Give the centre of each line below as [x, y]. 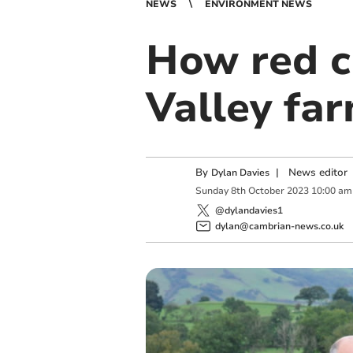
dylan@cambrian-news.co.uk [279, 226]
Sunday [212, 191]
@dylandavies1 [249, 210]
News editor [318, 173]
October [266, 191]
